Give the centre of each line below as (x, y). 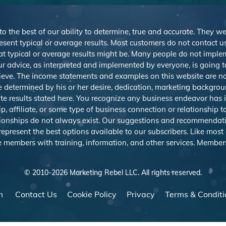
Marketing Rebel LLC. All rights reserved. (135, 173)
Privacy (141, 194)
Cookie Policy (92, 194)
